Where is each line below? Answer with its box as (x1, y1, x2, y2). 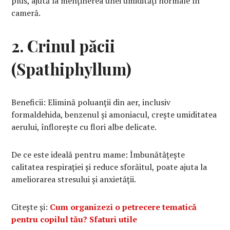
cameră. (11, 7, 41, 19)
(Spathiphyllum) (11, 58, 132, 80)
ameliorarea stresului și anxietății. (11, 174, 137, 185)
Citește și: (11, 201, 50, 213)
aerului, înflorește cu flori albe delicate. (11, 121, 157, 133)
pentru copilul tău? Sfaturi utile (11, 214, 138, 225)
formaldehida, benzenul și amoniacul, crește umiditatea (11, 109, 217, 121)
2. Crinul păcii (11, 35, 116, 57)
